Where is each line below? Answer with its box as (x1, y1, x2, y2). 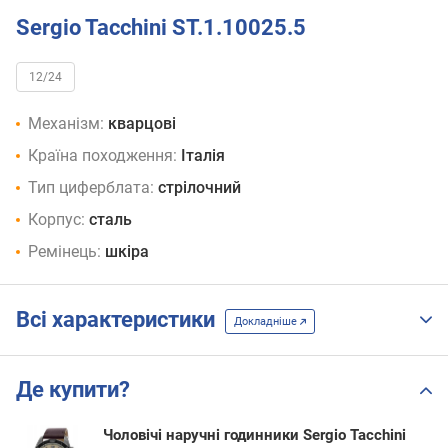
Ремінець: (28, 242, 101, 262)
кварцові (108, 114, 176, 134)
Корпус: (28, 210, 85, 230)
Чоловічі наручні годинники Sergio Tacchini (103, 426, 406, 445)
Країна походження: (28, 146, 177, 166)
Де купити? (16, 377, 130, 403)
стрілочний (158, 178, 241, 198)
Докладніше (234, 314, 300, 328)
